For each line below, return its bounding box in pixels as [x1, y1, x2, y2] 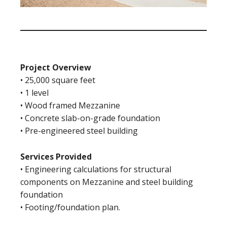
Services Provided [20, 151, 92, 163]
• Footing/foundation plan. [20, 202, 120, 213]
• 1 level [20, 87, 49, 99]
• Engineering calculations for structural [20, 164, 171, 175]
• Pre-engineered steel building [20, 125, 138, 137]
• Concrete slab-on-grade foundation [20, 112, 160, 124]
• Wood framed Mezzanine [20, 100, 120, 111]
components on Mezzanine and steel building [20, 176, 193, 188]
